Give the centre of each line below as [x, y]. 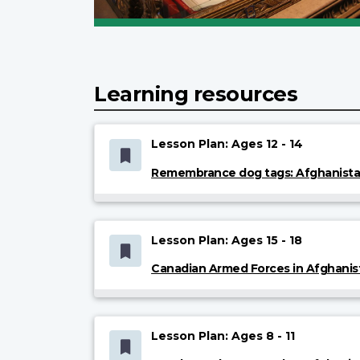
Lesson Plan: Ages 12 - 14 [227, 144]
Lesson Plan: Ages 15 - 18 [227, 240]
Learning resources [196, 94]
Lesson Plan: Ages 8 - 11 [223, 336]
